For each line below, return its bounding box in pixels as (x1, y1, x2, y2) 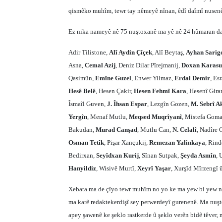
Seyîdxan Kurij (96, 152, 139, 159)
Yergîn (68, 113, 87, 120)
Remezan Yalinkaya (149, 139, 205, 146)
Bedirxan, (68, 152, 96, 159)
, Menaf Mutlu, (87, 113, 129, 120)
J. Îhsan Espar (107, 100, 147, 108)
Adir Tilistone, (68, 49, 109, 56)
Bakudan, (68, 126, 96, 133)
